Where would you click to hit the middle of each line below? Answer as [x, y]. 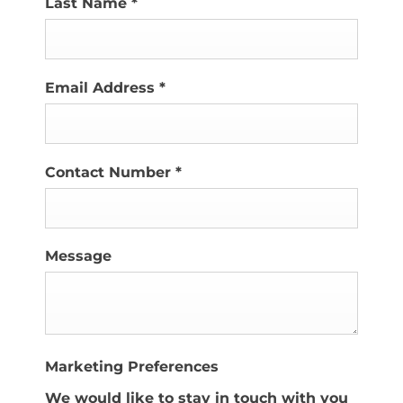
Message [78, 256]
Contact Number [110, 173]
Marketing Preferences [132, 367]
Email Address [102, 88]
